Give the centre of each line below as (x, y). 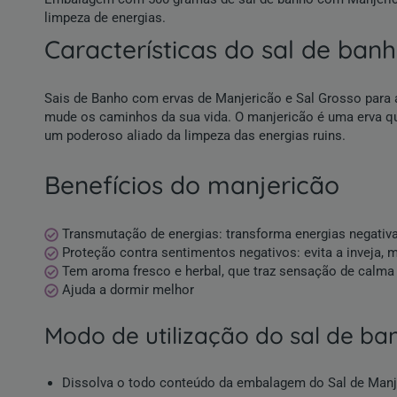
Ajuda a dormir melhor (128, 290)
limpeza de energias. (105, 18)
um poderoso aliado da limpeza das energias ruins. (195, 136)
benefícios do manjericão (200, 185)
